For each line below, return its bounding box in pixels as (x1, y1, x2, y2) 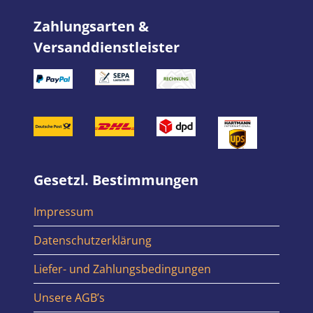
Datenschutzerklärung (34, 233, 152, 249)
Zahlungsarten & (34, 17, 149, 36)
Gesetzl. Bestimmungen (34, 170, 198, 190)
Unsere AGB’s (34, 290, 105, 306)
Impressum (34, 204, 94, 220)
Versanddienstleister (34, 38, 180, 57)
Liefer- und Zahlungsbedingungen (34, 261, 211, 277)
